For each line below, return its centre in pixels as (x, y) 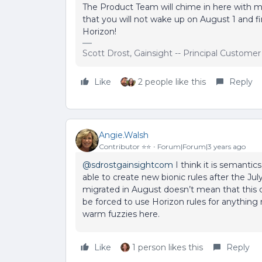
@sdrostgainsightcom (128, 165)
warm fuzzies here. (121, 214)
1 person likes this (168, 247)
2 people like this (172, 82)
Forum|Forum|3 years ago (201, 146)
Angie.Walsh (124, 135)
